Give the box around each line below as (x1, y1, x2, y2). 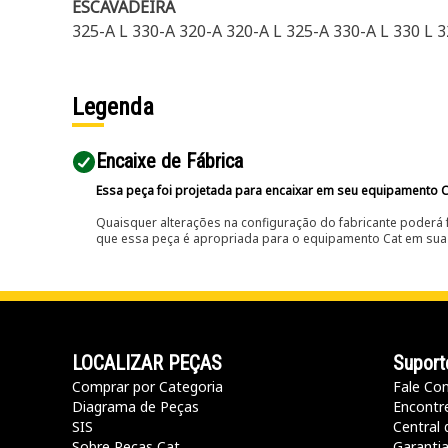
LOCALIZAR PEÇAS (72, 351, 222, 375)
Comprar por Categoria (72, 377, 223, 396)
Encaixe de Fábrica (96, 149, 243, 173)
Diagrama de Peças (72, 397, 199, 416)
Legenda (72, 93, 154, 121)
